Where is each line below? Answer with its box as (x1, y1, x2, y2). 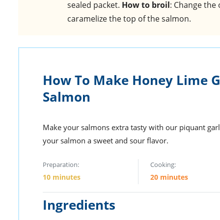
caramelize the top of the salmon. (67, 13, 191, 25)
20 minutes (150, 172, 189, 182)
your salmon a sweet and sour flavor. (43, 136, 168, 146)
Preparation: (43, 160, 79, 169)
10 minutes (43, 172, 81, 182)
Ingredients (43, 196, 115, 214)
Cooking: (150, 160, 176, 169)
